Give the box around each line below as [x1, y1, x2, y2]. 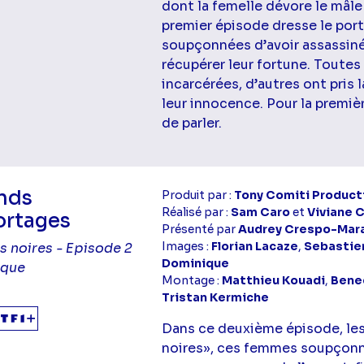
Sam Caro [231, 204, 291, 219]
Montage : [162, 272, 223, 288]
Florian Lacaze [211, 238, 299, 253]
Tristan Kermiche [162, 289, 270, 305]
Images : [162, 238, 212, 253]
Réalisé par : [162, 204, 232, 219]
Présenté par [162, 221, 239, 236]
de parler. [162, 114, 223, 132]
